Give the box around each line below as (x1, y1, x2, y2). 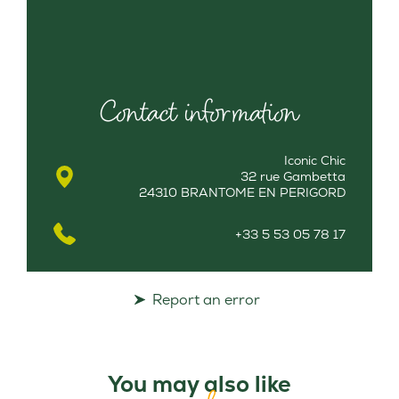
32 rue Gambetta (240, 168, 346, 185)
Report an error (151, 290, 260, 310)
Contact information (100, 92, 299, 134)
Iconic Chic (284, 152, 346, 169)
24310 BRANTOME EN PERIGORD (139, 184, 346, 201)
